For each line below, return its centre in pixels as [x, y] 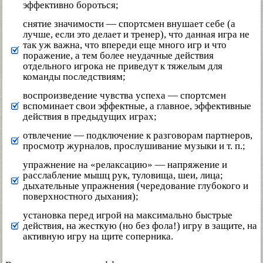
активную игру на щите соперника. [98, 237]
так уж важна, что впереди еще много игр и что [125, 45]
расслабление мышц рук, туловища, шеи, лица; [123, 176]
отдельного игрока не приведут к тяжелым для [123, 66]
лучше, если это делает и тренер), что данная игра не [136, 35]
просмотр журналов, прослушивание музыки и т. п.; [134, 146]
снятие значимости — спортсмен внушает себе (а [129, 24]
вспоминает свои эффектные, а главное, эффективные [137, 106]
